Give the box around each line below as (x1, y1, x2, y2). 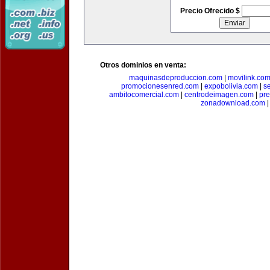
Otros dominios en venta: (100, 61, 186, 69)
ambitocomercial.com (108, 90, 179, 99)
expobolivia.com (204, 82, 258, 90)
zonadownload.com (200, 99, 265, 107)
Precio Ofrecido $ (180, 7, 242, 15)
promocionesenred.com (121, 82, 199, 90)
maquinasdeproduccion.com (129, 74, 222, 82)
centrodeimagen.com (184, 90, 254, 99)
